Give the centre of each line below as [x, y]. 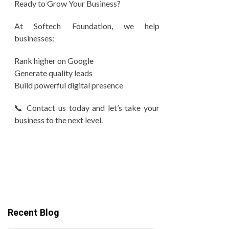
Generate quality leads [53, 73]
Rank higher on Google [54, 61]
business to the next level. [59, 120]
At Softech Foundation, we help [87, 26]
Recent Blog [33, 212]
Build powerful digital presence [69, 85]
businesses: [34, 38]
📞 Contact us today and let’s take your [87, 108]
